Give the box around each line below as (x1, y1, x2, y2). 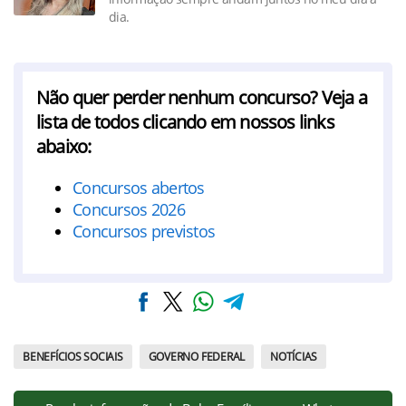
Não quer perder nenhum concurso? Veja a (36, 85, 367, 110)
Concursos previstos (72, 220, 216, 242)
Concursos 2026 (72, 198, 185, 220)
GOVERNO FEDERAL (148, 349, 246, 364)
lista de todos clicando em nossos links (36, 110, 334, 134)
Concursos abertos (72, 177, 205, 198)
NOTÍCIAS (270, 349, 318, 364)
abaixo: (36, 134, 92, 159)
